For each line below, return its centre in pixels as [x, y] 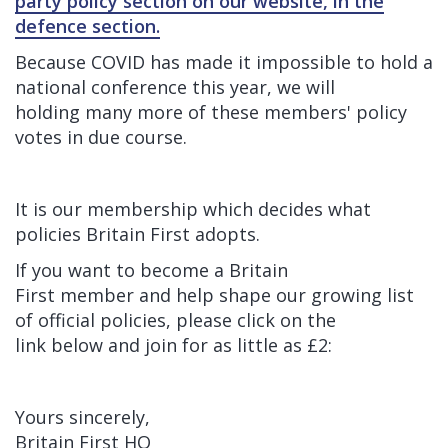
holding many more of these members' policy [211, 112]
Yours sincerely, [82, 417]
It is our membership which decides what [193, 209]
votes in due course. [101, 137]
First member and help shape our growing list [214, 295]
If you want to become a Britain [151, 270]
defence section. [87, 26]
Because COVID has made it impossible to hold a [224, 62]
